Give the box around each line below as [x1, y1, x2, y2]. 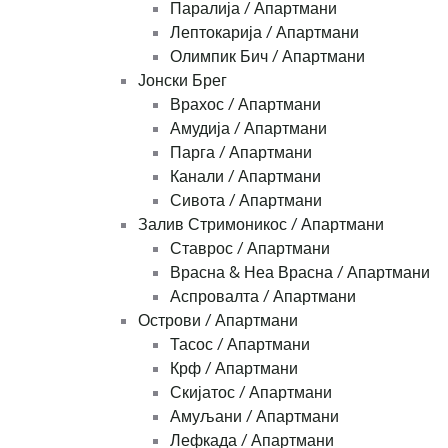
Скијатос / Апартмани [170, 382, 332, 403]
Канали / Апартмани [170, 166, 321, 187]
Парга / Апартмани [170, 142, 312, 163]
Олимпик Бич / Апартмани [170, 46, 365, 67]
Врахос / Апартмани [170, 94, 321, 115]
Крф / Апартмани [170, 358, 298, 379]
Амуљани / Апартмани [170, 406, 339, 427]
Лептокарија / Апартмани [170, 22, 359, 43]
